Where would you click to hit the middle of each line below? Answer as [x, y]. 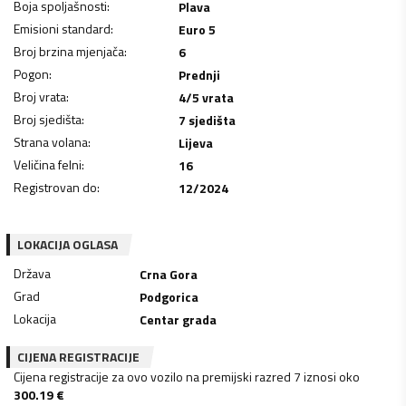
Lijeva [195, 142]
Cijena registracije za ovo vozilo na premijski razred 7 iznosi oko [187, 376]
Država [32, 273]
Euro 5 [197, 29]
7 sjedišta [207, 120]
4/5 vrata [206, 97]
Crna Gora [169, 274]
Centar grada [179, 319]
